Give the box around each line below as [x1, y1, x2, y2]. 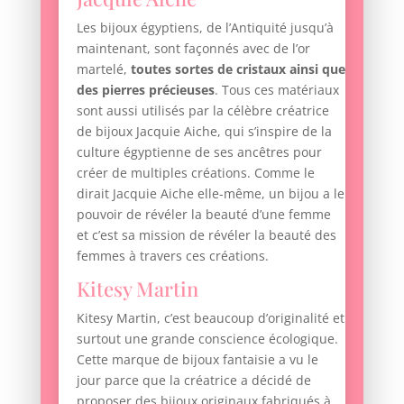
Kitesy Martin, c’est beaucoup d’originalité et [76, 309, 344, 327]
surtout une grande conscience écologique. [76, 330, 338, 348]
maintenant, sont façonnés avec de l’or [76, 40, 310, 58]
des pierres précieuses [76, 81, 215, 99]
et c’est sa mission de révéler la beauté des [76, 226, 336, 244]
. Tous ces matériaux [214, 81, 339, 99]
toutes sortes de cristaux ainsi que [130, 60, 345, 78]
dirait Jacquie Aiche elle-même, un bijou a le [76, 185, 344, 203]
